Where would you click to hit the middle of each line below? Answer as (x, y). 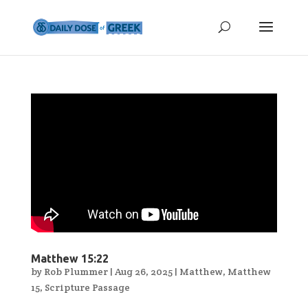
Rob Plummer (76, 271)
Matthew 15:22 (69, 258)
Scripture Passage (87, 287)
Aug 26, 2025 (143, 271)
